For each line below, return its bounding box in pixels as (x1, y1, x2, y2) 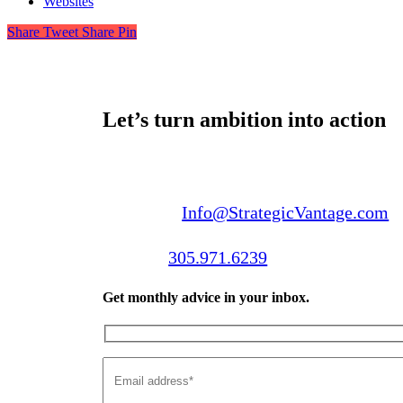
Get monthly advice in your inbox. (103, 290, 310, 306)
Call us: (103, 246, 165, 267)
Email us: (103, 201, 178, 222)
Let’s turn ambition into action (103, 108, 387, 132)
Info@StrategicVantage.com (182, 201, 390, 222)
